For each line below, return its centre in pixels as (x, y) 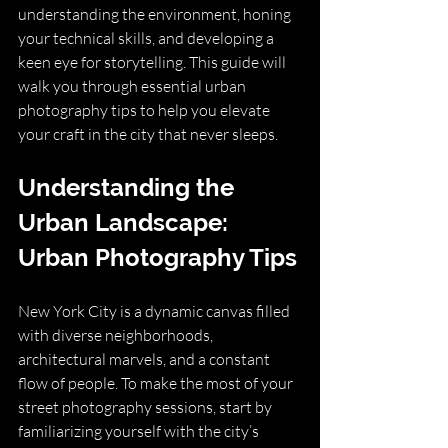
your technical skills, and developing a (147, 38)
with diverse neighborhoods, (117, 335)
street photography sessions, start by (146, 407)
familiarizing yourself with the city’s (140, 431)
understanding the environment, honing (156, 14)
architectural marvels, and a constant (145, 359)
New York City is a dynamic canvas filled (155, 311)
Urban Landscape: (126, 222)
